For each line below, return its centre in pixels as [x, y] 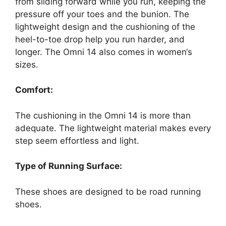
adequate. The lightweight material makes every [113, 128]
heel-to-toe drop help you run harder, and [100, 39]
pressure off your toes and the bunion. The [102, 14]
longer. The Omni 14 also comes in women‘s [104, 52]
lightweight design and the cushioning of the [105, 26]
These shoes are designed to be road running [108, 191]
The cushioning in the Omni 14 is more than [103, 115]
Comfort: [34, 90]
